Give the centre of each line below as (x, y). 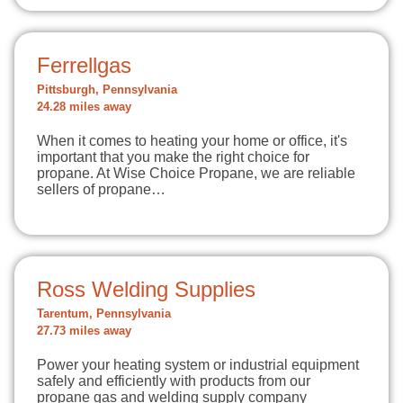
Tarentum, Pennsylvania (104, 314)
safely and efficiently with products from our (174, 381)
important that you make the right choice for (173, 157)
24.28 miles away (84, 107)
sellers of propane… (101, 189)
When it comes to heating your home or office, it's (192, 141)
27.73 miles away (84, 331)
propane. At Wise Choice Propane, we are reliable (196, 173)
